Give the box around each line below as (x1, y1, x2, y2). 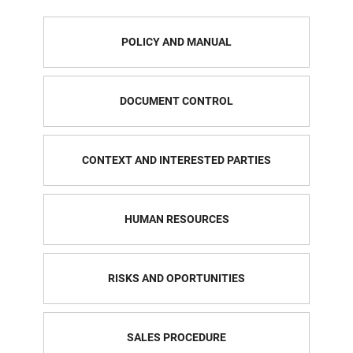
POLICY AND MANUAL (121, 35, 232, 48)
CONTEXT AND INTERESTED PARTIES (82, 153, 271, 166)
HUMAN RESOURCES (124, 212, 229, 225)
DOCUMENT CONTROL (120, 94, 233, 107)
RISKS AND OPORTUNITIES (108, 271, 245, 284)
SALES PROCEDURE (127, 330, 226, 344)
